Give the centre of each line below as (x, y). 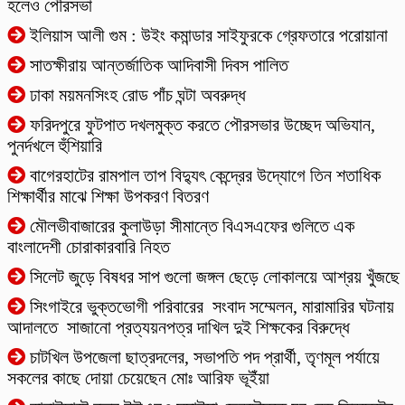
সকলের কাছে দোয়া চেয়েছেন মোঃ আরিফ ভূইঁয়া (138, 378)
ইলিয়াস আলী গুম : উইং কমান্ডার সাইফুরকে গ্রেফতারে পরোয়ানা (207, 35)
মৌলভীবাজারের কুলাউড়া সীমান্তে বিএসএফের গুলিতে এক (190, 226)
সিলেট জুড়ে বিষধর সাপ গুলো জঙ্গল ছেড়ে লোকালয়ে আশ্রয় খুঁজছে (212, 277)
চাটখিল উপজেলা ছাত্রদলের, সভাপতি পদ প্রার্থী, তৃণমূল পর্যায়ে (202, 357)
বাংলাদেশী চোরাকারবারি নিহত (91, 247)
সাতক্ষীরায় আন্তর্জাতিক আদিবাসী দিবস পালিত (157, 65)
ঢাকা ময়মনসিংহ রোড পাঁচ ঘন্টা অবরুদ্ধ (136, 95)
